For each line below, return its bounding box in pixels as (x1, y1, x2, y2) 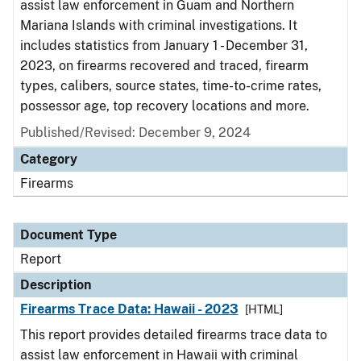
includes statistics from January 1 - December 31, (20, 38, 308, 53)
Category (20, 151, 77, 167)
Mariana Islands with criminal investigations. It (20, 18, 297, 33)
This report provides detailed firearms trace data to (20, 327, 327, 342)
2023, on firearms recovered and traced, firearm (20, 58, 309, 73)
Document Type (20, 227, 117, 243)
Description (20, 277, 91, 293)
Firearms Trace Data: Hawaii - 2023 (20, 301, 239, 317)
